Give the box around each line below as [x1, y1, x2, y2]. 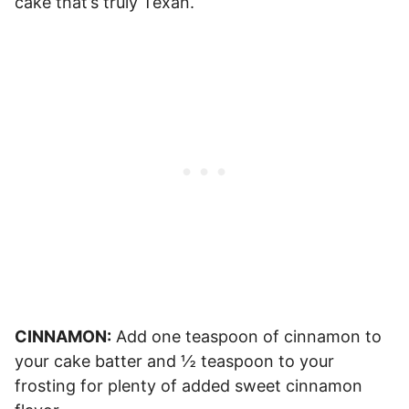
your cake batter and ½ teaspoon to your [15, 351, 334, 371]
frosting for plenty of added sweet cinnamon [15, 375, 362, 395]
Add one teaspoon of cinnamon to [111, 326, 382, 346]
